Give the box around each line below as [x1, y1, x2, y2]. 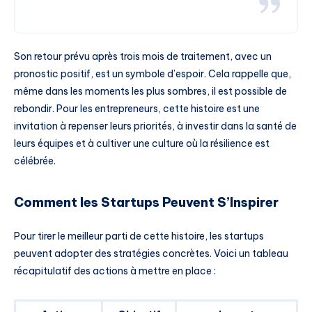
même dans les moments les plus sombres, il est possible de [14, 84, 287, 97]
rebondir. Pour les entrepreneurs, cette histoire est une [14, 102, 260, 115]
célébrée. [14, 154, 56, 167]
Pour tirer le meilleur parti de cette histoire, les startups [14, 229, 264, 242]
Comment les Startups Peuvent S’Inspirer [14, 194, 279, 211]
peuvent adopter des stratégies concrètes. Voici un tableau [14, 247, 288, 260]
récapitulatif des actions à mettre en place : [14, 264, 216, 277]
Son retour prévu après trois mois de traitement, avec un [14, 49, 272, 63]
